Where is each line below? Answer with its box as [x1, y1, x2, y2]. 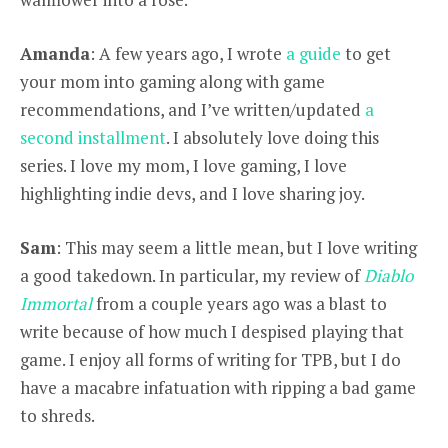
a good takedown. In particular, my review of [20, 264, 360, 288]
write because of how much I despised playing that [20, 320, 404, 344]
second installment [20, 126, 166, 150]
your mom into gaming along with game [20, 70, 325, 94]
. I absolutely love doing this [166, 126, 379, 150]
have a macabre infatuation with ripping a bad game [20, 376, 416, 400]
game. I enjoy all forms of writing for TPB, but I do [20, 348, 401, 372]
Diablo [364, 264, 413, 288]
